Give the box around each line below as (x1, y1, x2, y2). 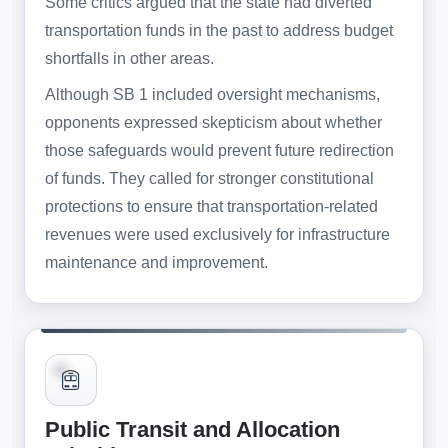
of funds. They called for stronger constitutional (45, 170, 374, 188)
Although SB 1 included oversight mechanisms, (45, 86, 380, 104)
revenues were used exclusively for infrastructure (45, 226, 390, 244)
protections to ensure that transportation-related (45, 198, 378, 216)
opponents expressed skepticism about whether (45, 114, 382, 132)
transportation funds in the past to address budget (45, 22, 393, 40)
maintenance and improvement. (45, 254, 268, 272)
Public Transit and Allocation (45, 417, 340, 443)
